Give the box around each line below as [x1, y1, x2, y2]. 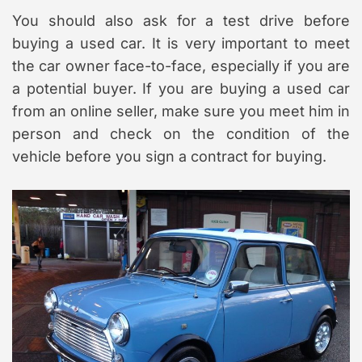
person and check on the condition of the [12, 124, 350, 142]
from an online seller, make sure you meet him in [12, 102, 350, 120]
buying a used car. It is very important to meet [12, 34, 350, 52]
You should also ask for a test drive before [12, 11, 350, 29]
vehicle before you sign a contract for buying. [12, 147, 326, 165]
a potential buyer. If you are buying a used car [12, 79, 350, 97]
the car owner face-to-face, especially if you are [12, 57, 350, 74]
